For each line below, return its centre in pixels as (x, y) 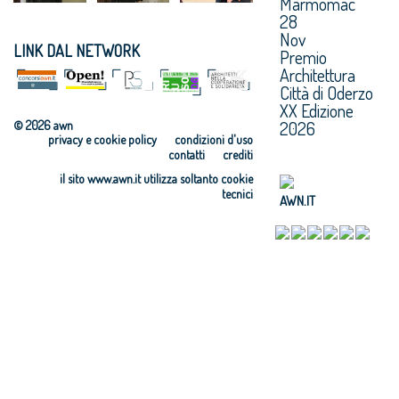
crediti (237, 154)
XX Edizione (316, 110)
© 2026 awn (43, 125)
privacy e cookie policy (102, 139)
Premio (303, 57)
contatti (186, 154)
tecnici (237, 193)
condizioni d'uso (213, 139)
